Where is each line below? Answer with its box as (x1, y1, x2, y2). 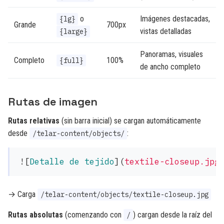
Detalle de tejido (29, 156, 114, 167)
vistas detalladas (140, 26, 191, 36)
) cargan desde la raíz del (133, 210, 212, 219)
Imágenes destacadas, (140, 14, 210, 23)
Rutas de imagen (8, 94, 97, 108)
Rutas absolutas (8, 210, 63, 219)
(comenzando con (63, 210, 123, 219)
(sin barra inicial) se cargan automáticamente (59, 116, 201, 125)
